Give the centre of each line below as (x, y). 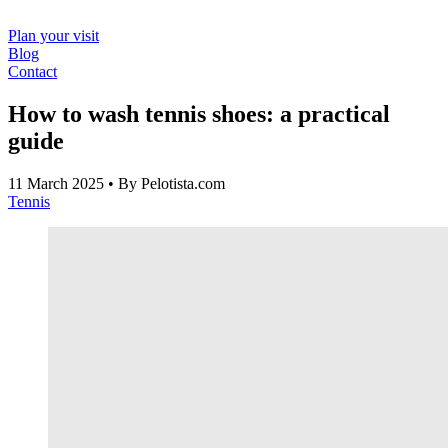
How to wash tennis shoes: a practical (199, 113)
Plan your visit (53, 35)
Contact (32, 71)
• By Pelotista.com (166, 183)
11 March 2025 (58, 183)
